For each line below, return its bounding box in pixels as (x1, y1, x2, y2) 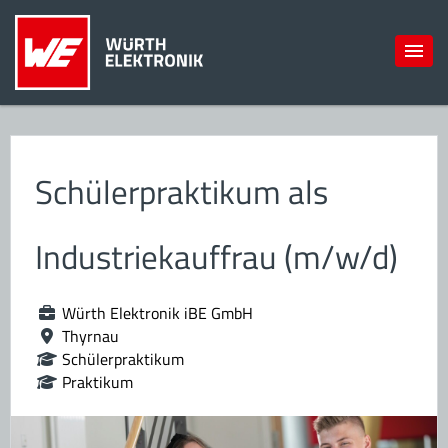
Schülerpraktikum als (35, 167, 328, 217)
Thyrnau (62, 324, 119, 348)
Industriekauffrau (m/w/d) (35, 232, 398, 282)
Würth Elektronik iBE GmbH (62, 301, 253, 325)
